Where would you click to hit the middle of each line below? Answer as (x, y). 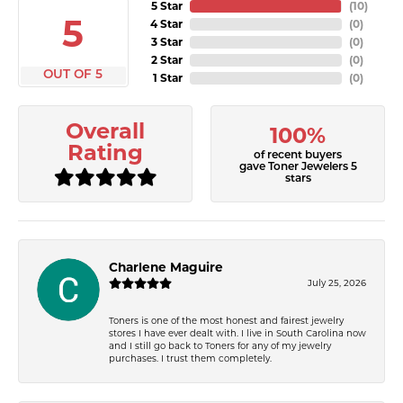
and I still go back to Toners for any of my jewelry (220, 345)
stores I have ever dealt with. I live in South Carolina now (237, 332)
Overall (105, 131)
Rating (105, 152)
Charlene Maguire (166, 267)
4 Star (166, 24)
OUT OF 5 (73, 75)
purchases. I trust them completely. (190, 358)
